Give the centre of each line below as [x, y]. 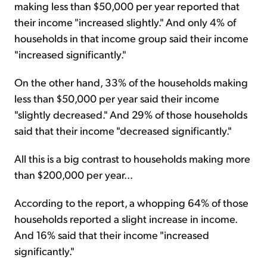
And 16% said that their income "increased [112, 235]
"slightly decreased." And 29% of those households [131, 114]
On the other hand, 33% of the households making [131, 82]
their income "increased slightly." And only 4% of [125, 22]
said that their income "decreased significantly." [123, 131]
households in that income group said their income [131, 38]
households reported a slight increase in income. [126, 219]
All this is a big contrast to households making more [132, 159]
